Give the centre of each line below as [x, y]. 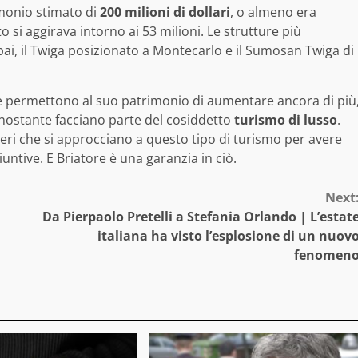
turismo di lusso [286, 120]
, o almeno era [273, 12]
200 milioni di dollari [165, 12]
